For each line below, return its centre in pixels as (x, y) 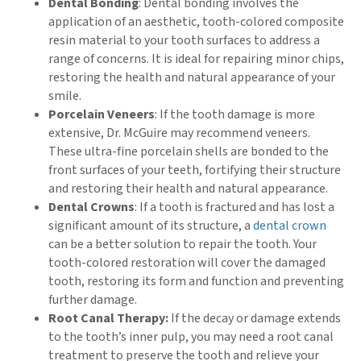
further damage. (94, 299)
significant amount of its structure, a (151, 225)
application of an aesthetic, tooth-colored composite (196, 21)
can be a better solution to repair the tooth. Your (183, 244)
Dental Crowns (91, 207)
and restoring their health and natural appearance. (189, 188)
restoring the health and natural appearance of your (192, 77)
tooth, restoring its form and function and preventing (196, 281)
